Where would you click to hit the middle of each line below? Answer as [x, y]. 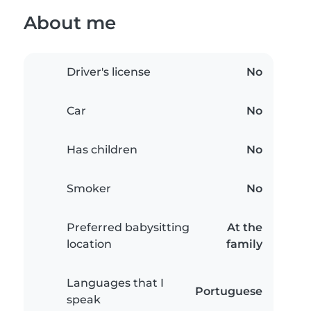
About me [70, 23]
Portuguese [229, 292]
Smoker [89, 189]
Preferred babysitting [128, 228]
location [89, 244]
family [244, 244]
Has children [102, 150]
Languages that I [115, 283]
